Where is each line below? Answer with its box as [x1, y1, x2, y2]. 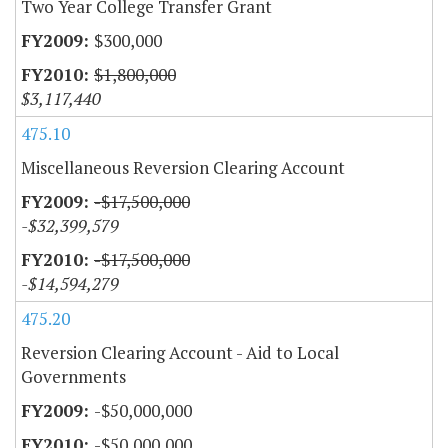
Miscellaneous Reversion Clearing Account [21, 155, 345, 179]
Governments [21, 364, 126, 388]
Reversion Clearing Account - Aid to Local [21, 340, 339, 364]
